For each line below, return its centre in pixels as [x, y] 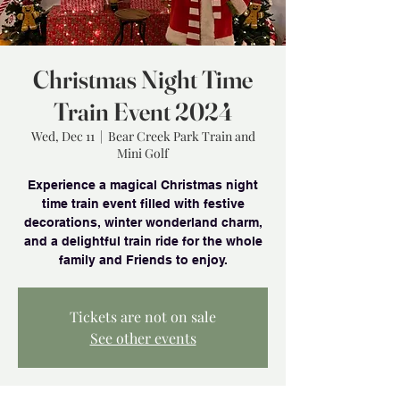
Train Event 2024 [143, 112]
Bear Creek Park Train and [181, 136]
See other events [143, 338]
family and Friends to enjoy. [143, 260]
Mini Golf [143, 153]
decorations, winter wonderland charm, [143, 222]
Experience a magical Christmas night [143, 185]
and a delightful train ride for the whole [143, 241]
